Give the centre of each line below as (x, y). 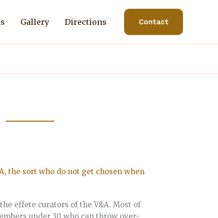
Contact (154, 22)
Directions (86, 22)
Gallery (35, 22)
